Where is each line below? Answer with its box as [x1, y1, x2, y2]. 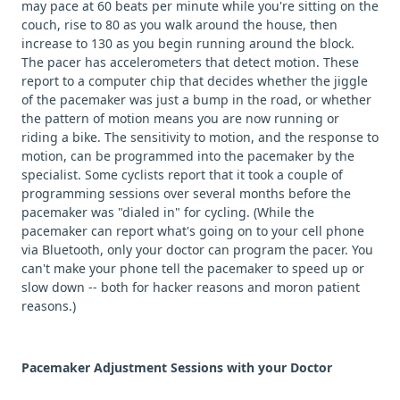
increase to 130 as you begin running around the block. [21, 34, 354, 52]
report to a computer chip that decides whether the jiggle [21, 71, 368, 89]
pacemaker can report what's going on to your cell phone [21, 221, 364, 239]
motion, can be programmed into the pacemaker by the [21, 146, 354, 164]
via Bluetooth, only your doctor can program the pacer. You [21, 240, 373, 258]
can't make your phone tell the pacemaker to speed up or [21, 259, 364, 277]
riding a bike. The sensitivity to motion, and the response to [21, 128, 379, 146]
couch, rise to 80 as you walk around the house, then [21, 15, 337, 33]
